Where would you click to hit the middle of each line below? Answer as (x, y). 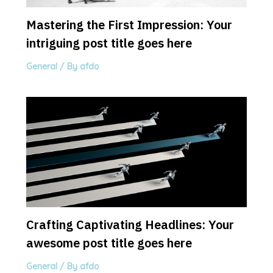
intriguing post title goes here (109, 43)
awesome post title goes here (109, 243)
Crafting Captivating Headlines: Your (130, 225)
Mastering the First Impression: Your (129, 24)
